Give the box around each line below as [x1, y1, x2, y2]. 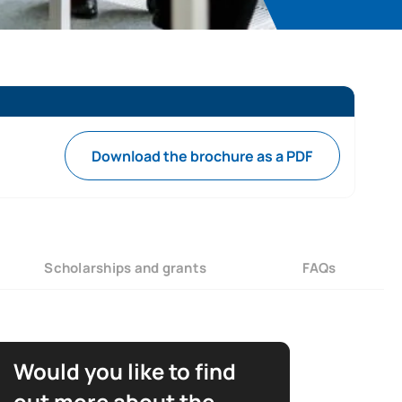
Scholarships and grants [44, 258, 207, 277]
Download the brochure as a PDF [92, 145, 313, 166]
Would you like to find [13, 356, 236, 387]
